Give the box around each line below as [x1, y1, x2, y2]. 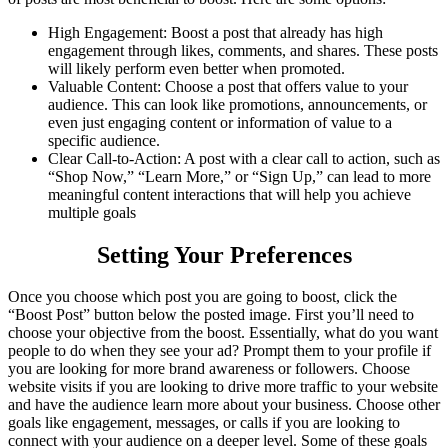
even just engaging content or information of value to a [48, 113, 392, 131]
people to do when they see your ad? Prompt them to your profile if [8, 342, 431, 360]
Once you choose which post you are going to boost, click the [8, 288, 397, 306]
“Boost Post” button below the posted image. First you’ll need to [8, 306, 414, 324]
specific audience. [48, 131, 160, 149]
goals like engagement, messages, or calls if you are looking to [8, 414, 400, 432]
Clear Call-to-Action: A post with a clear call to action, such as [48, 149, 440, 167]
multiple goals [48, 203, 136, 221]
